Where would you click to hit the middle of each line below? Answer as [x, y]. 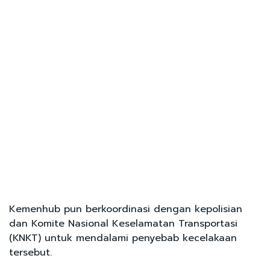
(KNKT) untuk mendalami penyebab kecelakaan [123, 238]
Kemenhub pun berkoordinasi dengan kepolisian [126, 209]
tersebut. [30, 252]
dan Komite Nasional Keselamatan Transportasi [123, 223]
